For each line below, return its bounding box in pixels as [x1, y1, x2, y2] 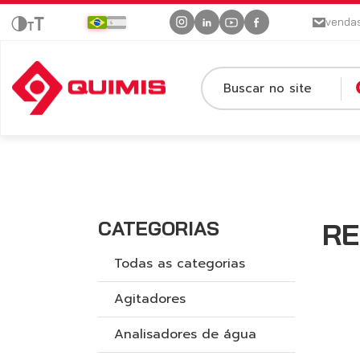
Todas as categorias [114, 254, 245, 273]
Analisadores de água [114, 325, 256, 344]
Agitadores [114, 289, 186, 309]
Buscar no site [223, 79, 313, 97]
